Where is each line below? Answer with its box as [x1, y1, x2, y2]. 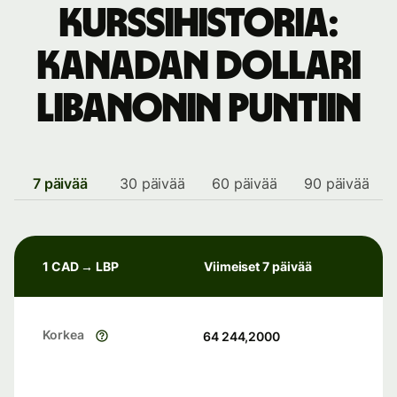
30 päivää [120, 175, 185, 192]
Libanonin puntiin [36, 89, 361, 129]
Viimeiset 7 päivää [204, 259, 312, 274]
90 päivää [304, 175, 370, 192]
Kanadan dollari [36, 46, 361, 87]
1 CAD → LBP [43, 259, 120, 274]
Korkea [43, 327, 84, 343]
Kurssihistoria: [58, 4, 339, 44]
